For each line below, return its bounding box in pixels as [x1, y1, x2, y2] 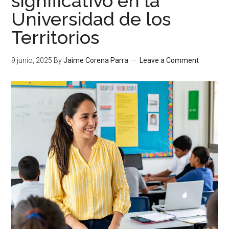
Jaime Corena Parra [63, 56, 129, 64]
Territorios [11, 27, 100, 48]
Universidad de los [11, 8, 171, 30]
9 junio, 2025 [11, 56, 53, 64]
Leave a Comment [140, 56, 199, 64]
